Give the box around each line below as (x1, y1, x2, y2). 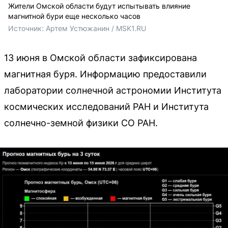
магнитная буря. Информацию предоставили (4, 69, 207, 80)
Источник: (8, 24, 46, 33)
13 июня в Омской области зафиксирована (4, 52, 197, 64)
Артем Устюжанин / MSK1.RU (46, 24, 146, 33)
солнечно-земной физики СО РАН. (4, 118, 158, 129)
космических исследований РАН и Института (4, 101, 209, 112)
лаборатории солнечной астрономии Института (4, 85, 221, 96)
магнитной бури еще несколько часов (8, 12, 140, 21)
